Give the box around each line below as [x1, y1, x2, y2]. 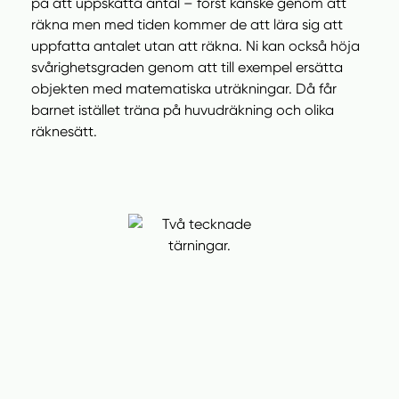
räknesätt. [31, 123, 97, 140]
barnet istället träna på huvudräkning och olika [31, 102, 334, 118]
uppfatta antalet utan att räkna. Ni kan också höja [31, 37, 360, 54]
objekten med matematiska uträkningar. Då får [31, 80, 337, 97]
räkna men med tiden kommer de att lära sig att [31, 16, 343, 33]
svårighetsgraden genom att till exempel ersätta [31, 59, 343, 76]
